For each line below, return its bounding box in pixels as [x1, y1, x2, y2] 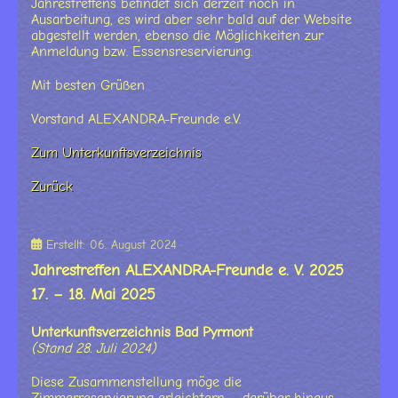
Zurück [31, 179, 73, 195]
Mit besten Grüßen [31, 77, 145, 94]
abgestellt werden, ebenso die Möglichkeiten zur [31, 28, 323, 44]
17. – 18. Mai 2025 [31, 285, 155, 305]
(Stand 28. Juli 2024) [31, 340, 156, 357]
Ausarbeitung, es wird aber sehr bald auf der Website [31, 12, 352, 28]
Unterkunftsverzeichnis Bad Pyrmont [31, 324, 253, 341]
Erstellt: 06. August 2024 [46, 237, 177, 253]
